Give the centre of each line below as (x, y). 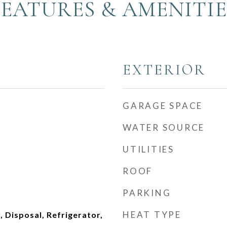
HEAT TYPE (152, 215)
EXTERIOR (164, 70)
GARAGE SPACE (163, 106)
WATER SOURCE (164, 127)
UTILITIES (148, 149)
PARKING (147, 193)
